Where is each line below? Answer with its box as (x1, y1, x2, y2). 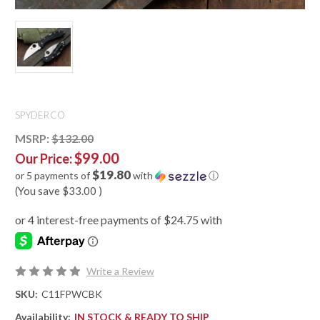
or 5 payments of (15, 169, 92, 182)
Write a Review (86, 265, 154, 278)
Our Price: (15, 151, 74, 167)
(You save (15, 184, 60, 198)
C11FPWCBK (41, 288, 102, 301)
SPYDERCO (15, 109, 65, 121)
